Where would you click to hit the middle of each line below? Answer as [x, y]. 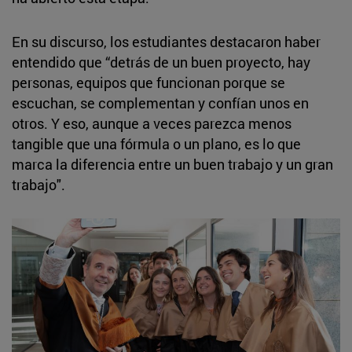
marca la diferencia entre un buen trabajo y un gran [172, 164]
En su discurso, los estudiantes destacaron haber [166, 41]
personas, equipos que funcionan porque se [148, 82]
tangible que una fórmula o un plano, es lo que [158, 143]
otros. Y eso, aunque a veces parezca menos [152, 123]
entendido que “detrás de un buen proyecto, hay [161, 62]
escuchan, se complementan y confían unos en [160, 103]
